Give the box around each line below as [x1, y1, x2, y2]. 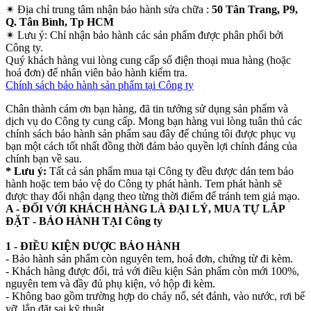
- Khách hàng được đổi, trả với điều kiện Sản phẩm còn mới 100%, [6, 265, 299, 277]
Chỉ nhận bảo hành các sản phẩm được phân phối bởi [50, 29, 283, 41]
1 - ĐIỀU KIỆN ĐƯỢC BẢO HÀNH [6, 240, 180, 252]
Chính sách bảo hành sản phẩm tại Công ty [6, 79, 194, 91]
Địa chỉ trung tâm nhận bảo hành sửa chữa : [15, 3, 212, 15]
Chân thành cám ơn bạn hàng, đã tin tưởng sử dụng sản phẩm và [6, 103, 288, 115]
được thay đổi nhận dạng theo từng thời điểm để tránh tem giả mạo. [6, 190, 300, 202]
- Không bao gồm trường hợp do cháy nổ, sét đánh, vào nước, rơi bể [6, 290, 305, 302]
